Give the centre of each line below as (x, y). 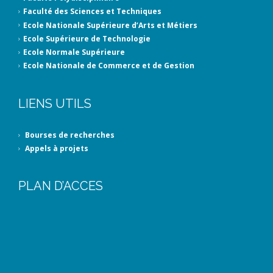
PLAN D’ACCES (61, 186)
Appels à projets (56, 149)
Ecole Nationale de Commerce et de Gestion (109, 66)
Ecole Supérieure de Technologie (87, 39)
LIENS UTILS (55, 103)
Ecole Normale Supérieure (74, 52)
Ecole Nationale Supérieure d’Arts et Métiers (110, 25)
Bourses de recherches (69, 135)
